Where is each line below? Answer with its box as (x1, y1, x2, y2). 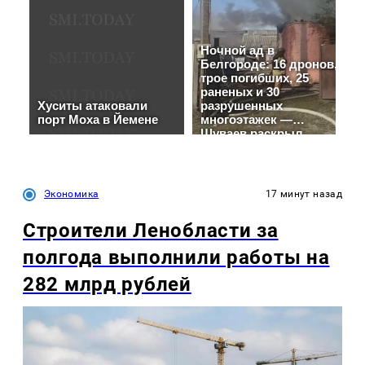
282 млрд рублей (23, 273, 191, 297)
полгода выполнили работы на (23, 246, 330, 270)
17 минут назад (265, 188, 342, 200)
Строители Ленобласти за (23, 219, 279, 243)
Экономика (44, 188, 99, 200)
